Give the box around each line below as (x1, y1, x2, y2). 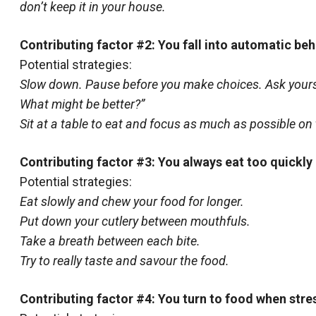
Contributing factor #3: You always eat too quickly (20, 154, 312, 169)
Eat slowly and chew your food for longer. (20, 194, 244, 209)
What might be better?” (20, 97, 145, 111)
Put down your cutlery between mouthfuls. (20, 214, 250, 229)
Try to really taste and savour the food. (20, 253, 229, 268)
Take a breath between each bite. (20, 233, 200, 248)
